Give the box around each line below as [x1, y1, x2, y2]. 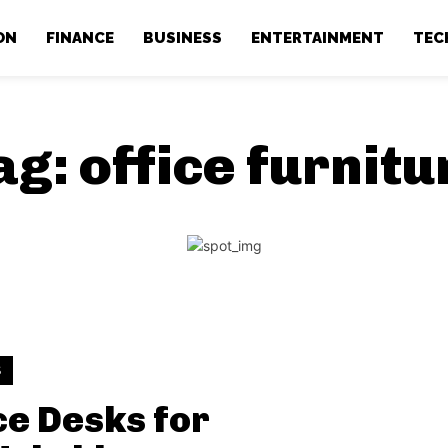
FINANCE [46, 28, 115, 47]
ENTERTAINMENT [251, 28, 385, 47]
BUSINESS [143, 28, 223, 47]
